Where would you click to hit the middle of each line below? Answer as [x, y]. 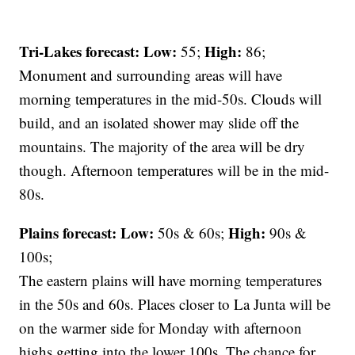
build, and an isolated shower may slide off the [159, 123]
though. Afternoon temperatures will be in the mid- [174, 170]
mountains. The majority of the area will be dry [162, 147]
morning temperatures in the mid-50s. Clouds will [171, 99]
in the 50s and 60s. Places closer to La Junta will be [175, 304]
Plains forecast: [68, 233]
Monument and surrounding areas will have [151, 75]
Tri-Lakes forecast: [80, 52]
